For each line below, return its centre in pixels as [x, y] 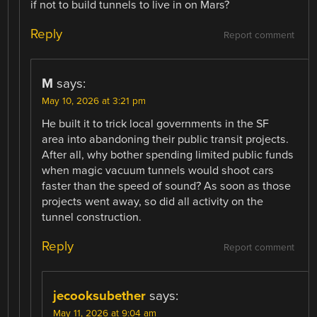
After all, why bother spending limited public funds [168, 155]
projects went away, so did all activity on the [153, 201]
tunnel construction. [92, 217]
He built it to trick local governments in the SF [156, 123]
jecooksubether [100, 295]
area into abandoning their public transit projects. [166, 139]
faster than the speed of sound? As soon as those [167, 186]
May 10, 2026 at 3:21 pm [94, 101]
